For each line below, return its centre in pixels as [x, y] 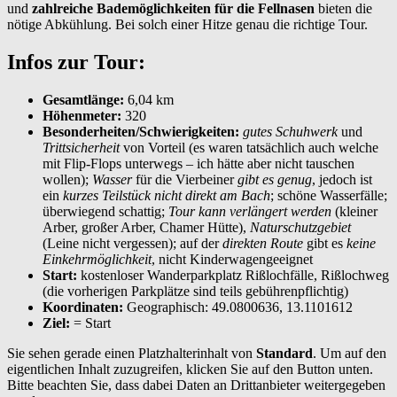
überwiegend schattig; [105, 211]
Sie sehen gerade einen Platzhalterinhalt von [132, 353]
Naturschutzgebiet [300, 227]
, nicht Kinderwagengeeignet [232, 259]
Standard [284, 353]
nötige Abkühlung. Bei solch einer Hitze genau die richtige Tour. [187, 24]
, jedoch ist [342, 179]
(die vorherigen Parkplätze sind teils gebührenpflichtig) [195, 291]
